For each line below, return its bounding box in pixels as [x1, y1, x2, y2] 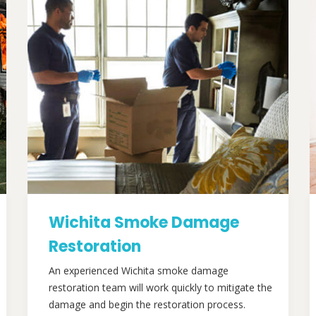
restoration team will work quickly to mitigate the [49, 281, 272, 294]
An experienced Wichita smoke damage [49, 264, 229, 277]
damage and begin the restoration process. [49, 298, 245, 311]
